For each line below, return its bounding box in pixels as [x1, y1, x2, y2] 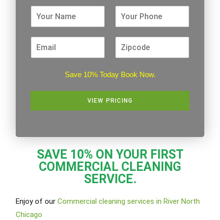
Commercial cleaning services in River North [57, 196, 200, 206]
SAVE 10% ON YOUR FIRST [36, 147, 184, 162]
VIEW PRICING [87, 97, 133, 104]
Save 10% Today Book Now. [64, 70, 156, 79]
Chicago [16, 210, 43, 219]
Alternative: [30, 112, 70, 123]
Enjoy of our [16, 196, 58, 206]
